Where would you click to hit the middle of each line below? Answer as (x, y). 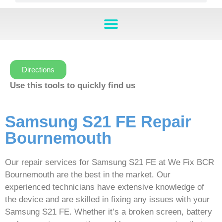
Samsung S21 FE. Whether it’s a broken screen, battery (109, 212)
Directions (38, 69)
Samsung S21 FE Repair (98, 122)
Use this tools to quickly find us (73, 85)
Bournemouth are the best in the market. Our (88, 175)
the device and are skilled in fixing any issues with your (107, 200)
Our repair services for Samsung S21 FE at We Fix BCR (110, 163)
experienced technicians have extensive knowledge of (105, 187)
